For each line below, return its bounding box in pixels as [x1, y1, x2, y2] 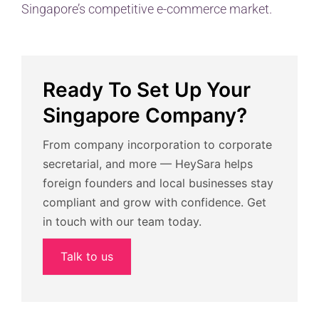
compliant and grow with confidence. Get [43, 195, 266, 210]
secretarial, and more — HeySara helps [43, 157, 253, 172]
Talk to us [61, 249, 113, 264]
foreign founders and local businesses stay [43, 176, 273, 191]
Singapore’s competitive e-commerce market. [21, 1, 272, 17]
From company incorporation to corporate [43, 137, 272, 152]
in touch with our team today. [43, 214, 202, 229]
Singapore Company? [43, 103, 247, 128]
